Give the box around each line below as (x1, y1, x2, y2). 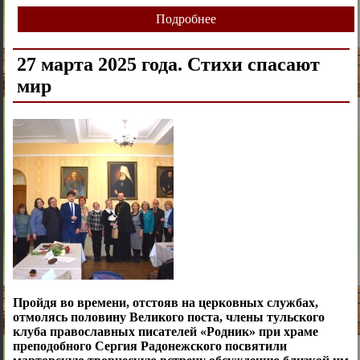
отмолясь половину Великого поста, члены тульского (12, 310, 325, 325)
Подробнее (155, 12, 216, 27)
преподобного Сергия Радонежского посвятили (12, 339, 287, 354)
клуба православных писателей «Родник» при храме (12, 325, 318, 339)
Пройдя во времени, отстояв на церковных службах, (12, 296, 318, 310)
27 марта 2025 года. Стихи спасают (16, 54, 320, 76)
